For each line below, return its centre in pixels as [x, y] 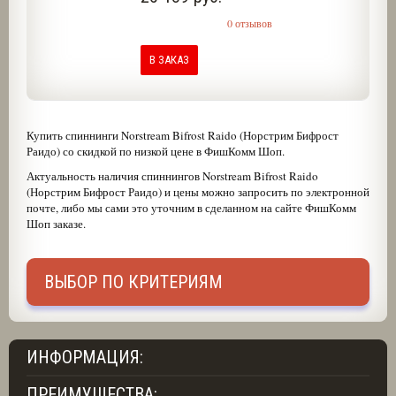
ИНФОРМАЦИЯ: [84, 357]
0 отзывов [249, 23]
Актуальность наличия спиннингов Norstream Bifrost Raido [172, 176]
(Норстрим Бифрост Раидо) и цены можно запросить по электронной [198, 192]
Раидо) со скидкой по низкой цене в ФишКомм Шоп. [155, 151]
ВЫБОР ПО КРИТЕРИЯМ [133, 282]
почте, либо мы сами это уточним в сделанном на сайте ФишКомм [191, 208]
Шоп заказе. [56, 224]
